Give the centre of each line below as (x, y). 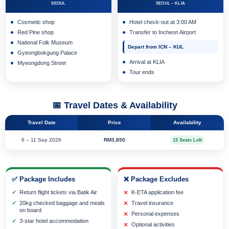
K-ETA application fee (157, 192)
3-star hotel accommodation (54, 221)
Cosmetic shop (36, 22)
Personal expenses (155, 213)
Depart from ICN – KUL (156, 47)
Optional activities (153, 224)
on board (30, 210)
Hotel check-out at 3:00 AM (163, 22)
